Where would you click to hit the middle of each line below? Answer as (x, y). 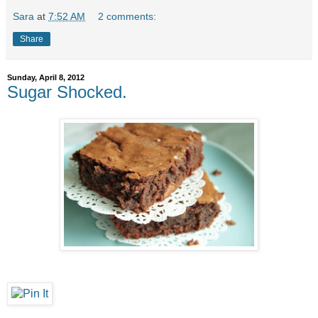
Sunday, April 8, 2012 (46, 78)
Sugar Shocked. (67, 92)
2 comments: (127, 16)
